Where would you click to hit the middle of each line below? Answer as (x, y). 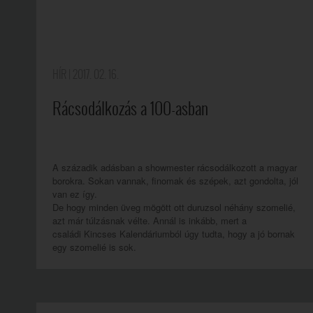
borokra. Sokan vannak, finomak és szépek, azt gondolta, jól (175, 181)
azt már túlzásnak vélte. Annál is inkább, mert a (150, 220)
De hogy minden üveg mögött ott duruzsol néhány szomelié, (174, 207)
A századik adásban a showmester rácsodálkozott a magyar (175, 167)
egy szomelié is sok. (94, 247)
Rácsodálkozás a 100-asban (130, 109)
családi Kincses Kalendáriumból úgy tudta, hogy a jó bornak (174, 234)
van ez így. (75, 194)
